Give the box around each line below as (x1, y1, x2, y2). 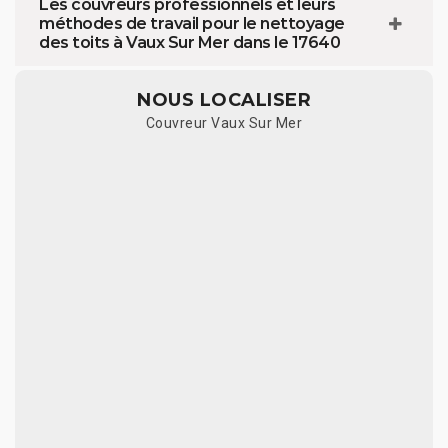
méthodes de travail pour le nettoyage (39, 14, 345, 33)
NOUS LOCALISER (137, 89, 311, 111)
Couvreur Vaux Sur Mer (145, 115, 303, 131)
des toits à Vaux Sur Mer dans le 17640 (39, 33, 340, 52)
